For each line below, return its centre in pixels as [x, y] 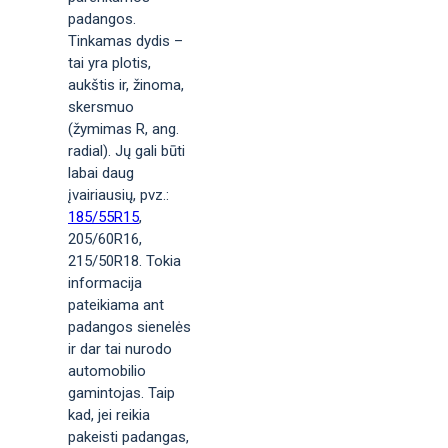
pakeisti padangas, [128, 437]
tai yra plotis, [109, 63]
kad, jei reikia [109, 415]
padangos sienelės [129, 327]
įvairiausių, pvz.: [118, 195]
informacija [105, 283]
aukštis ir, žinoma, [126, 85]
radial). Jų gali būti [126, 151]
